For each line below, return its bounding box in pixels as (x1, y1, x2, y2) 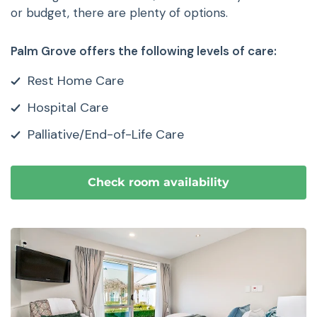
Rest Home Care (28, 71, 124, 89)
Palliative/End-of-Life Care (28, 125, 184, 143)
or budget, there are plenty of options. (11, 4, 228, 21)
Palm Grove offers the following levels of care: (11, 42, 277, 59)
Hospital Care (28, 98, 108, 116)
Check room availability (88, 175, 229, 190)
